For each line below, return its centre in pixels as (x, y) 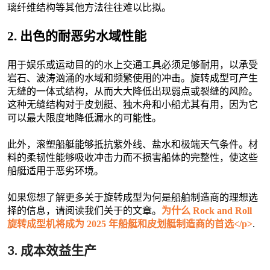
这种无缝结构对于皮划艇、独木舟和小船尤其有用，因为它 (133, 104)
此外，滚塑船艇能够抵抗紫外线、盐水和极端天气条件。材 (133, 144)
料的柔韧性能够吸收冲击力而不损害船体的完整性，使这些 (133, 157)
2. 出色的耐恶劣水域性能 (77, 36)
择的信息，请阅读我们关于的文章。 (84, 210)
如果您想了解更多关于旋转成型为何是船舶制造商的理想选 (133, 197)
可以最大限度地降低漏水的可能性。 (84, 118)
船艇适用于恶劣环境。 (55, 171)
